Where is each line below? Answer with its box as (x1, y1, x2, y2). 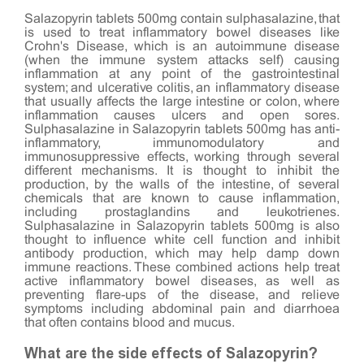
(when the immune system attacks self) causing (24, 54, 340, 67)
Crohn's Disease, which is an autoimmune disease (24, 40, 340, 53)
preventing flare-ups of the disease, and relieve (24, 288, 340, 301)
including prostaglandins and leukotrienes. (24, 206, 340, 219)
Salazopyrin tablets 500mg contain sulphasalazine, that (24, 12, 340, 25)
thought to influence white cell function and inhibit (24, 233, 340, 246)
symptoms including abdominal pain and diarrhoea (24, 302, 340, 315)
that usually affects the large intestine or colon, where (24, 95, 340, 108)
